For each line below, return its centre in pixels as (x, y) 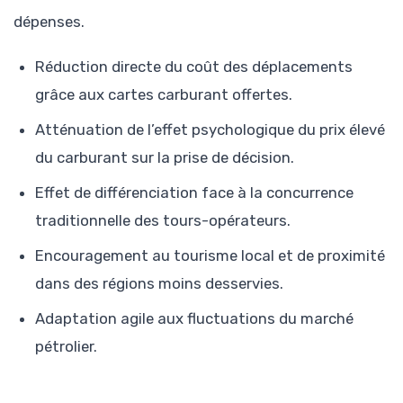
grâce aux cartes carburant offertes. (164, 95)
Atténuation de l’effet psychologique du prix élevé (210, 130)
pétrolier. (66, 347)
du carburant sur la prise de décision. (165, 158)
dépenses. (49, 22)
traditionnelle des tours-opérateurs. (163, 221)
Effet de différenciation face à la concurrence (194, 193)
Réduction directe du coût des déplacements (194, 67)
